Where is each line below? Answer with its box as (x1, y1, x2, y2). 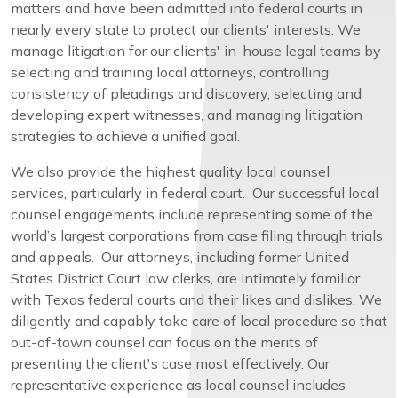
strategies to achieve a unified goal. (11, 126, 240, 145)
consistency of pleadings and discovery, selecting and (11, 84, 362, 102)
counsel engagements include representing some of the (11, 204, 373, 223)
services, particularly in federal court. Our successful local (11, 183, 378, 202)
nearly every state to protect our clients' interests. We (11, 20, 361, 38)
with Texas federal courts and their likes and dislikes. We (11, 290, 382, 308)
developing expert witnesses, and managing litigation (11, 105, 362, 123)
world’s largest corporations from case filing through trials (11, 226, 383, 244)
